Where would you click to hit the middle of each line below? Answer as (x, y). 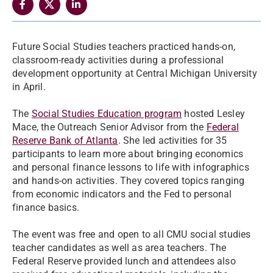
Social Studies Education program (107, 114)
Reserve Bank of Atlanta (65, 140)
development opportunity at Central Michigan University (135, 73)
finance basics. (46, 207)
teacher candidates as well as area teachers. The (119, 248)
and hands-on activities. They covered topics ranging (129, 181)
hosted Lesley (214, 114)
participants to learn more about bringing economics (128, 154)
